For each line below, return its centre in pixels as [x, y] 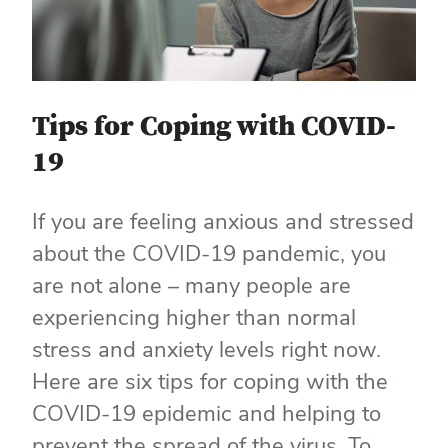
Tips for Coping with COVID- [214, 127]
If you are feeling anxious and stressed [223, 221]
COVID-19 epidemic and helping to [206, 413]
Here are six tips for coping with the [210, 381]
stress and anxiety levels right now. [206, 349]
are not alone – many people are [191, 285]
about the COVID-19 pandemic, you [209, 253]
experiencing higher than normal [194, 317]
